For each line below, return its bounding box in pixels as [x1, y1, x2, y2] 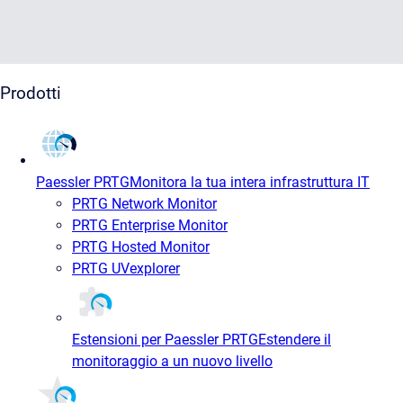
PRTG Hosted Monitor [72, 238, 210, 256]
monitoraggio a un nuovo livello [72, 353, 273, 371]
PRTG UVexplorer [72, 260, 180, 278]
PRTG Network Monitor [72, 195, 217, 213]
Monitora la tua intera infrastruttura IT [130, 174, 370, 192]
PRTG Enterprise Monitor [72, 217, 228, 235]
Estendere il [258, 331, 331, 349]
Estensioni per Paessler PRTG [72, 331, 258, 349]
